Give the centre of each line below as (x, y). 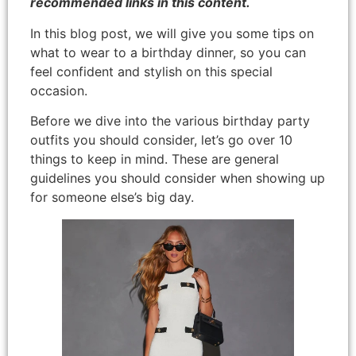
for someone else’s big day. (112, 197)
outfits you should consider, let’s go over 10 (161, 139)
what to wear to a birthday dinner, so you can (168, 52)
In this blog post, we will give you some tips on (172, 33)
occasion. (59, 90)
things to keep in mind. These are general (155, 159)
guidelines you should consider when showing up (178, 178)
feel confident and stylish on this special (151, 71)
